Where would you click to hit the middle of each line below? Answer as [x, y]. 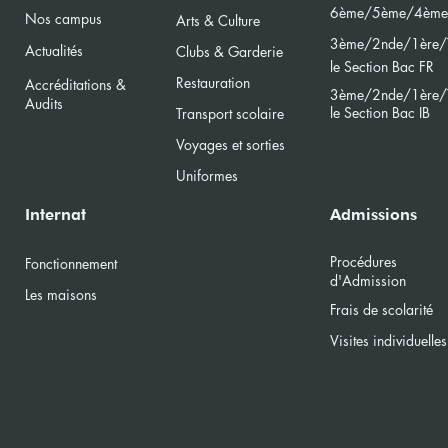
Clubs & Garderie [229, 52]
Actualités [53, 51]
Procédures [365, 262]
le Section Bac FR [381, 67]
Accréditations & [75, 85]
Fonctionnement [70, 264]
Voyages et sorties [230, 145]
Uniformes [206, 176]
